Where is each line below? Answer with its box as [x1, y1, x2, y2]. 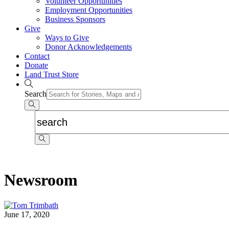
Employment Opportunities [45, 6, 132, 14]
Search [25, 89, 47, 98]
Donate [25, 61, 48, 70]
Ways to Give [45, 33, 89, 42]
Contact [25, 52, 50, 60]
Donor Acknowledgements [45, 42, 132, 51]
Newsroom [4, 171, 78, 190]
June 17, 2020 [4, 210, 50, 219]
